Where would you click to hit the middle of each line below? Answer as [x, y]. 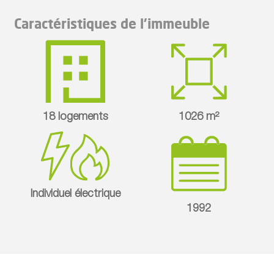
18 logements [75, 117]
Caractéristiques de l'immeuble [112, 23]
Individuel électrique [76, 194]
